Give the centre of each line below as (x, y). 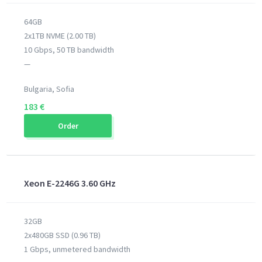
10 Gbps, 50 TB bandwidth (69, 50)
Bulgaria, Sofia (49, 89)
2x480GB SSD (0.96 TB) (63, 235)
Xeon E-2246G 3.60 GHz (70, 183)
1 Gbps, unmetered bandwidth (77, 249)
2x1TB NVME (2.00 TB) (60, 36)
